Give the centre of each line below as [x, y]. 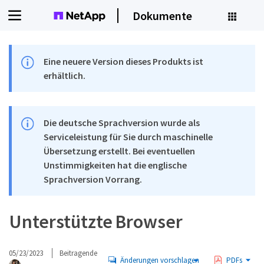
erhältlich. [65, 75]
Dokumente [162, 15]
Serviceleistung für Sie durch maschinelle [128, 137]
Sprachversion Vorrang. [93, 179]
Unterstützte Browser [96, 222]
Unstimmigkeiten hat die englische [115, 165]
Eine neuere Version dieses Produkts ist [124, 61]
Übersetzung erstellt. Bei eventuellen [120, 151]
